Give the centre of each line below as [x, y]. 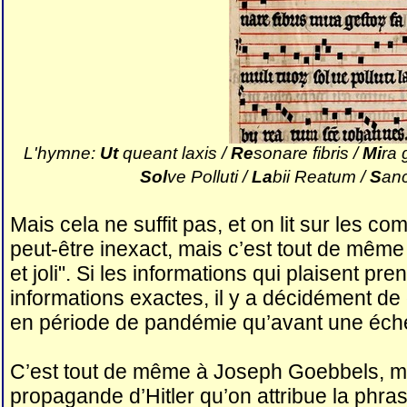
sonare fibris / [308, 153]
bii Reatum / [322, 177]
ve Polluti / [210, 177]
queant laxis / [175, 153]
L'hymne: [62, 153]
